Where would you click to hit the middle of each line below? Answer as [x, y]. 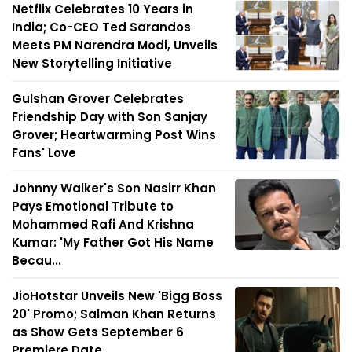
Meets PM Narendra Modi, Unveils [115, 46]
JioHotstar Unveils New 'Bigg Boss [117, 296]
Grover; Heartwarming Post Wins [114, 135]
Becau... [37, 261]
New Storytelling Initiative [92, 64]
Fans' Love [44, 153]
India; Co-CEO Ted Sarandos [101, 27]
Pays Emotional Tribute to [93, 207]
